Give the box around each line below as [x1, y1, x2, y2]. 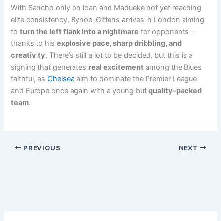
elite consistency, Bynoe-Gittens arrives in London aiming [11, 15, 205, 25]
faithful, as [11, 74, 48, 84]
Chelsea [47, 74, 75, 84]
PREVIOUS [21, 144, 61, 152]
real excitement [88, 63, 144, 72]
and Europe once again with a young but [11, 86, 149, 96]
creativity [11, 51, 46, 60]
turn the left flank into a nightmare [20, 27, 139, 37]
